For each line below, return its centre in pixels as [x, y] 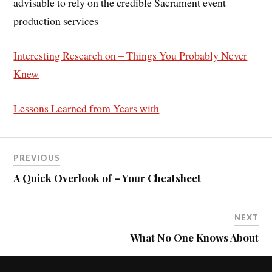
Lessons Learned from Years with [87, 108]
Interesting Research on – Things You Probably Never [131, 55]
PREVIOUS [37, 158]
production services [56, 21]
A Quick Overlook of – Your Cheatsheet [107, 178]
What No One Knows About [194, 238]
